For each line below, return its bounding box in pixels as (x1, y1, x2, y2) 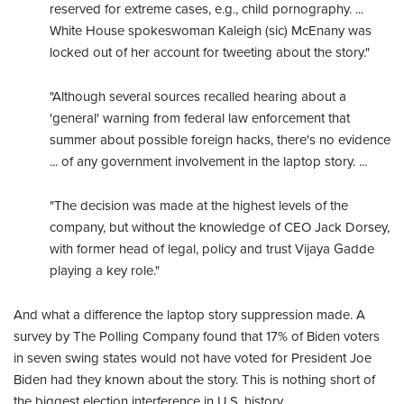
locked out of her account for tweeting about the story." (50, 43, 370, 60)
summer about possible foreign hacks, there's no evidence (50, 131, 390, 148)
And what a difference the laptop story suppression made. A (14, 306, 365, 323)
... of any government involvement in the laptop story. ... (50, 152, 367, 170)
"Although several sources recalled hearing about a (50, 87, 346, 105)
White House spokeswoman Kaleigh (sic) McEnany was (50, 22, 372, 39)
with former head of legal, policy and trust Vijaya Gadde (50, 240, 374, 257)
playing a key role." (50, 262, 160, 279)
